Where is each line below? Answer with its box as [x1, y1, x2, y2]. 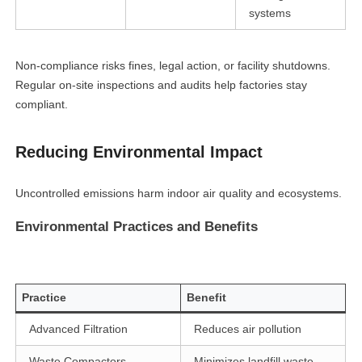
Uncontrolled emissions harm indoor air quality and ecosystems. [15, 187, 343, 200]
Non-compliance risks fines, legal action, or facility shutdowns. [15, 59, 331, 73]
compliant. [15, 98, 69, 112]
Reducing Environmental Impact [15, 143, 263, 162]
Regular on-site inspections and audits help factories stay [15, 78, 308, 92]
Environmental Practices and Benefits [15, 219, 259, 235]
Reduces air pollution [194, 322, 302, 336]
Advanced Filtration [29, 322, 128, 336]
